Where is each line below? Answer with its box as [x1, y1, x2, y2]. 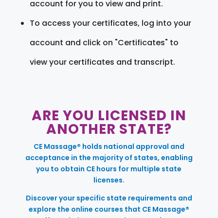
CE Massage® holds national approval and [33, 141, 184, 151]
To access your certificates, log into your [29, 17, 191, 29]
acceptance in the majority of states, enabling [25, 152, 193, 163]
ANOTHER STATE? [46, 119, 172, 139]
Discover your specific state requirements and [25, 193, 192, 203]
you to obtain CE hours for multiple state [36, 163, 182, 174]
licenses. [93, 175, 125, 185]
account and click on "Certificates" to [29, 36, 179, 48]
